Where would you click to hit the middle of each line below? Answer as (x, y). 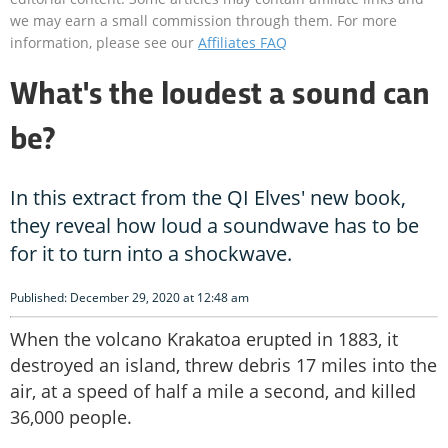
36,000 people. (71, 417)
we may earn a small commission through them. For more (203, 21)
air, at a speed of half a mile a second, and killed (213, 391)
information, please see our (104, 43)
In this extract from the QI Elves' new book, (208, 198)
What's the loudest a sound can (220, 96)
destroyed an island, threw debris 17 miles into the (223, 365)
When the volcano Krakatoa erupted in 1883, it (204, 339)
